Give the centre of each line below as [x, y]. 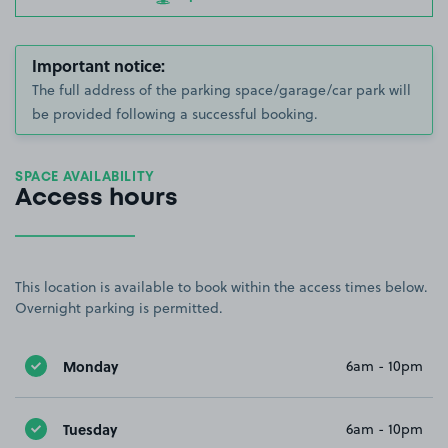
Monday [90, 365]
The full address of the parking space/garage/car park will [221, 90]
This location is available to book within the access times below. [221, 287]
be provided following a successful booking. [175, 114]
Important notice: [98, 66]
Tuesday [90, 428]
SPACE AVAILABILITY [85, 178]
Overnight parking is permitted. [119, 308]
